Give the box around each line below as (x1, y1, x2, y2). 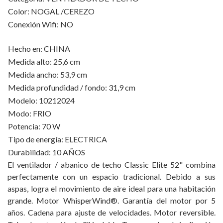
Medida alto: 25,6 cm (8, 57, 80, 67)
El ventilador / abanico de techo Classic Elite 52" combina (7, 160, 216, 170)
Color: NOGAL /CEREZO (8, 6, 95, 16)
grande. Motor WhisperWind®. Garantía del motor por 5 (7, 196, 216, 206)
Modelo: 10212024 (8, 96, 75, 106)
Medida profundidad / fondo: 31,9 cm (8, 83, 135, 93)
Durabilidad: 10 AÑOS (8, 147, 85, 157)
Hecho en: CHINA (8, 44, 70, 54)
